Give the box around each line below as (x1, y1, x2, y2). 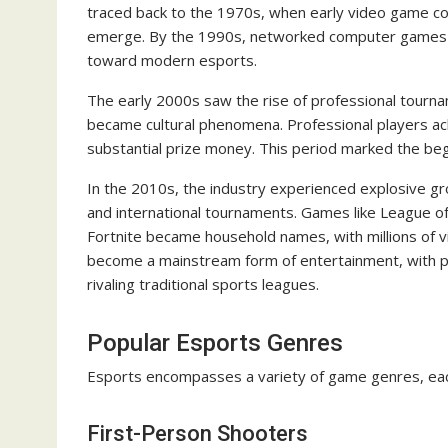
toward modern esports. (87, 50, 257, 71)
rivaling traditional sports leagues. (87, 274, 319, 295)
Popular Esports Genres (87, 329, 343, 358)
